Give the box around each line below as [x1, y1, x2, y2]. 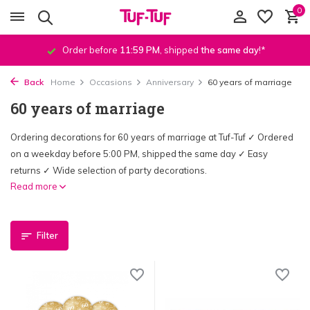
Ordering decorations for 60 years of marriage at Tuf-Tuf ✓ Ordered [10, 131, 293, 143]
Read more [10, 181, 60, 192]
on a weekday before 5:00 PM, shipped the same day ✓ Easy [10, 148, 268, 159]
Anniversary [146, 77, 194, 87]
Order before [60, 44, 120, 55]
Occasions [89, 77, 132, 87]
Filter [37, 230, 58, 241]
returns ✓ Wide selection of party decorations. [10, 165, 207, 176]
